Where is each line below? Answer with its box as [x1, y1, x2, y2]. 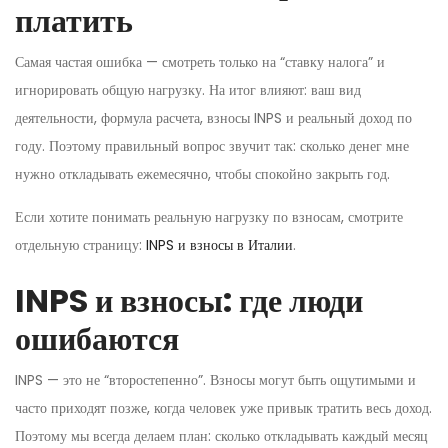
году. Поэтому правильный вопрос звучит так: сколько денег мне [15, 135, 409, 156]
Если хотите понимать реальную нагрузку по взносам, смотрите [15, 206, 403, 227]
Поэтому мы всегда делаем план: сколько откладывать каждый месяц [15, 425, 428, 446]
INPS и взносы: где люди [15, 277, 363, 323]
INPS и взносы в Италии [146, 234, 293, 255]
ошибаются [15, 315, 179, 361]
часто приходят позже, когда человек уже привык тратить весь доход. [15, 397, 432, 418]
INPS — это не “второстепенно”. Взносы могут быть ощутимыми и [15, 369, 416, 390]
